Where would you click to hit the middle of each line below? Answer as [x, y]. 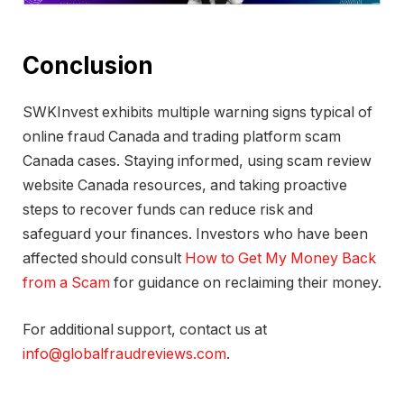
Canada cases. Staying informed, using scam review [197, 161]
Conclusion [88, 65]
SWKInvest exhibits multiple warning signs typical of [197, 113]
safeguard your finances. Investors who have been [195, 234]
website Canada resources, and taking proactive [185, 186]
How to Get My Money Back [280, 259]
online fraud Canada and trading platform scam [182, 137]
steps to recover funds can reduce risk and [168, 210]
